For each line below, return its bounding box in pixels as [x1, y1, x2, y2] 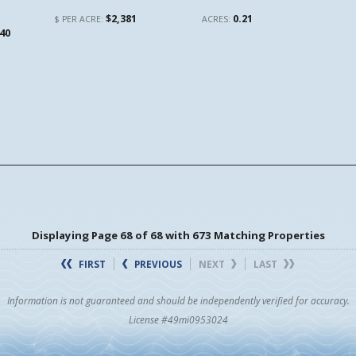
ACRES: [202, 14, 233, 25]
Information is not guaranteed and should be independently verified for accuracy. [6, 294, 350, 307]
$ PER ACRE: [54, 14, 106, 25]
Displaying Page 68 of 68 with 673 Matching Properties [31, 228, 325, 242]
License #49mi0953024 [128, 313, 228, 326]
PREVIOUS [132, 257, 182, 270]
